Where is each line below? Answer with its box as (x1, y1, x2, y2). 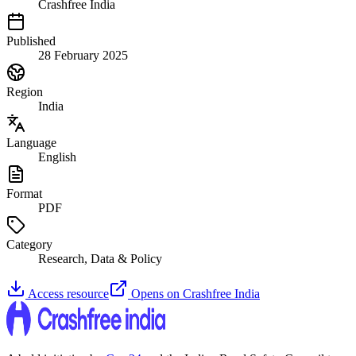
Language (6, 136, 56, 150)
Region (6, 85, 43, 99)
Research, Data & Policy (38, 252, 162, 266)
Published (6, 34, 56, 48)
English (38, 150, 76, 164)
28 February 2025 (38, 48, 128, 63)
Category (6, 238, 52, 252)
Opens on (128, 287, 183, 301)
